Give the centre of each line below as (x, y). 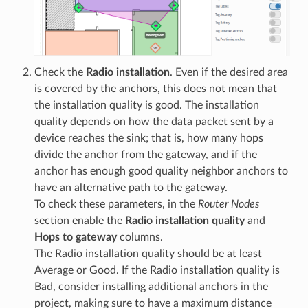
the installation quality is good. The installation (146, 105)
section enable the (79, 220)
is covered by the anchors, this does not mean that (155, 88)
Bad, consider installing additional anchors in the (151, 286)
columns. (140, 237)
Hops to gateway (75, 237)
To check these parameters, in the (116, 204)
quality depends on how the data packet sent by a (154, 121)
